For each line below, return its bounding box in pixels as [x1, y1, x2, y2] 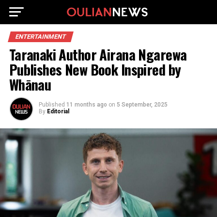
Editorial [46, 108, 69, 115]
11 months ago [66, 101, 107, 108]
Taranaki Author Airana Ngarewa [9, 44, 187, 64]
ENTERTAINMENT [14, 33, 67, 40]
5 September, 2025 [116, 101, 168, 108]
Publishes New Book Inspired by [9, 59, 181, 79]
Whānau [9, 74, 51, 94]
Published [38, 101, 65, 108]
